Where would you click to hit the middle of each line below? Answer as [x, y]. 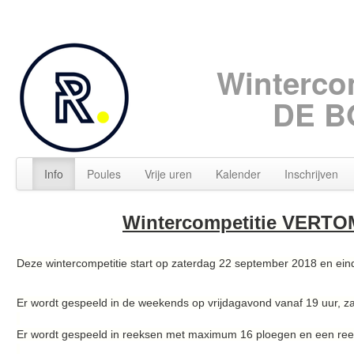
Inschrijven [311, 174]
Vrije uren [168, 174]
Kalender [238, 174]
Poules [104, 174]
